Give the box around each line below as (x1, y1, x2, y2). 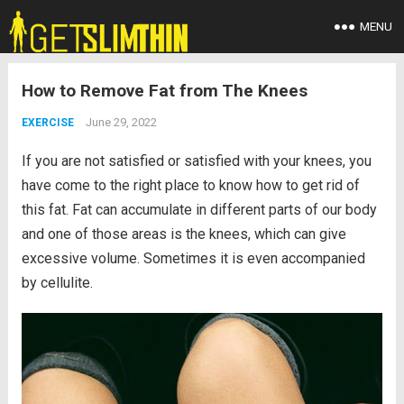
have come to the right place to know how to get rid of (21, 177, 360, 194)
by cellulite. (21, 274, 93, 291)
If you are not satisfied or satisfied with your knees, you (21, 152, 372, 170)
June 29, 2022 (85, 115, 157, 129)
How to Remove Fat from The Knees (21, 80, 308, 101)
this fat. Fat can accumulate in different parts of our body (21, 201, 377, 218)
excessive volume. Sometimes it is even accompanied (21, 250, 365, 267)
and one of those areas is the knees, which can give (21, 225, 346, 243)
